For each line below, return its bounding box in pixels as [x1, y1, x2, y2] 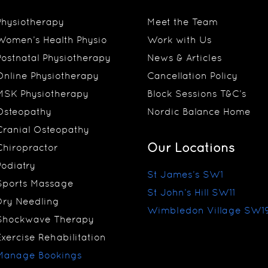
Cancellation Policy [147, 70, 237, 81]
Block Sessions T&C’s [147, 88, 246, 99]
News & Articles [147, 52, 222, 63]
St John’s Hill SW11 [147, 187, 235, 198]
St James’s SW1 [147, 169, 223, 180]
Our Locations [147, 141, 234, 155]
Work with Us [147, 34, 212, 45]
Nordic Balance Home [147, 106, 251, 117]
